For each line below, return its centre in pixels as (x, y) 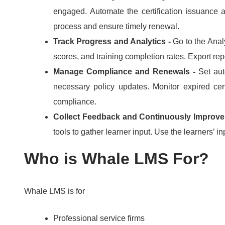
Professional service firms (99, 218)
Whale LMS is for (54, 191)
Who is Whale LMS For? (117, 159)
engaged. (72, 12)
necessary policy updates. (103, 87)
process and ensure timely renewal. (116, 27)
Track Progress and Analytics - (113, 42)
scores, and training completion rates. (121, 57)
